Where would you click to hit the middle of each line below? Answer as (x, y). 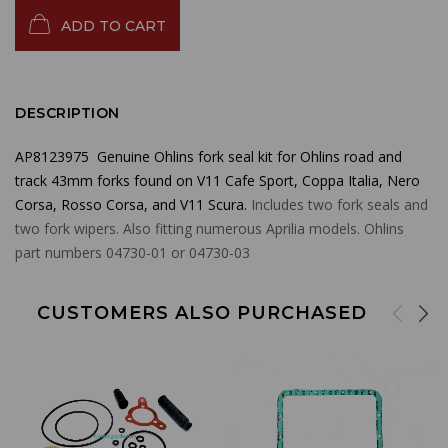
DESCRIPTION (67, 113)
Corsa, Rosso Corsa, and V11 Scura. (131, 205)
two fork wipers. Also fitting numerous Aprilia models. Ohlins (209, 229)
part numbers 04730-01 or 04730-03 (132, 253)
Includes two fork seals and (337, 205)
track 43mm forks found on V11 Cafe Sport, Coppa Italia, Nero (217, 181)
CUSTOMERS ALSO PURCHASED (201, 313)
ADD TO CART (113, 25)
